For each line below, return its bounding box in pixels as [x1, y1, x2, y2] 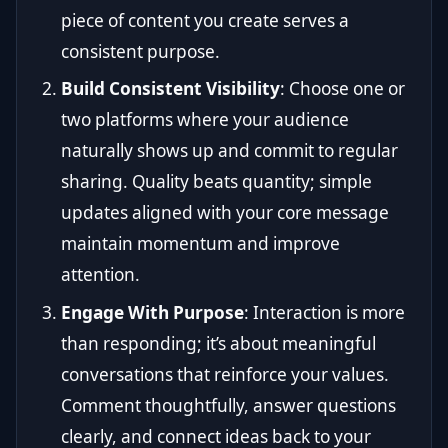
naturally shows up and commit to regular [61, 139, 398, 163]
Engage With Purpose [61, 300, 244, 324]
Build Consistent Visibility [61, 77, 280, 101]
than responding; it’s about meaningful [61, 331, 376, 355]
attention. [61, 263, 140, 287]
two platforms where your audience [61, 108, 349, 132]
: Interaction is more [244, 300, 405, 324]
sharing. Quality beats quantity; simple [61, 170, 372, 194]
